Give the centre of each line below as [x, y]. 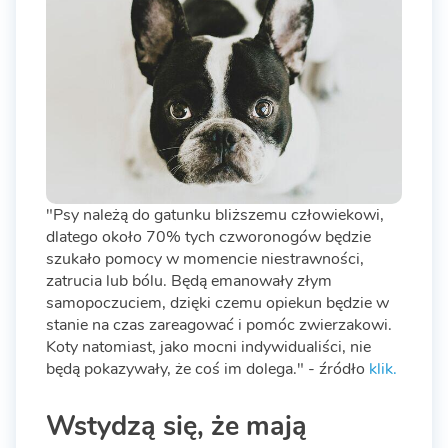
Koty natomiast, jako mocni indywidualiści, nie [208, 347]
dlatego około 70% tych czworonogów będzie [208, 237]
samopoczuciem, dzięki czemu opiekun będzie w [217, 303]
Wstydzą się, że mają [176, 425]
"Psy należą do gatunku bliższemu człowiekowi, [215, 215]
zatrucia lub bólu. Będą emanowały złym [189, 281]
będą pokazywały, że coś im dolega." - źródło [207, 369]
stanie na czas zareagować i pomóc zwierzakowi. [219, 325]
